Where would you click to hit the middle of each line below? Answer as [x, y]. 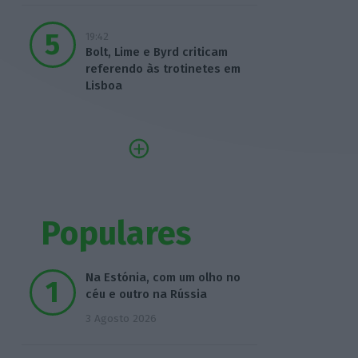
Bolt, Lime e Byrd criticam [156, 52]
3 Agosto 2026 [121, 319]
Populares [116, 233]
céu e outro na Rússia [146, 294]
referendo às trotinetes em [163, 69]
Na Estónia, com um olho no [163, 278]
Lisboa [103, 86]
